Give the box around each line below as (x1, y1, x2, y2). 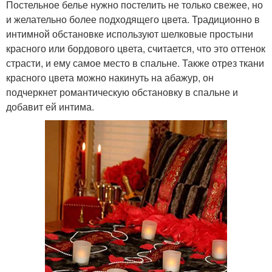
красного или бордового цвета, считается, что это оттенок (6, 41, 265, 55)
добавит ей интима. (6, 100, 94, 114)
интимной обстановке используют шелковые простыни (6, 27, 253, 41)
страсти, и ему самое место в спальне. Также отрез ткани (6, 56, 264, 70)
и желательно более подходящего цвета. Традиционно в (6, 12, 260, 26)
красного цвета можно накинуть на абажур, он (6, 70, 214, 84)
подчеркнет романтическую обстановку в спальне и (6, 85, 238, 99)
